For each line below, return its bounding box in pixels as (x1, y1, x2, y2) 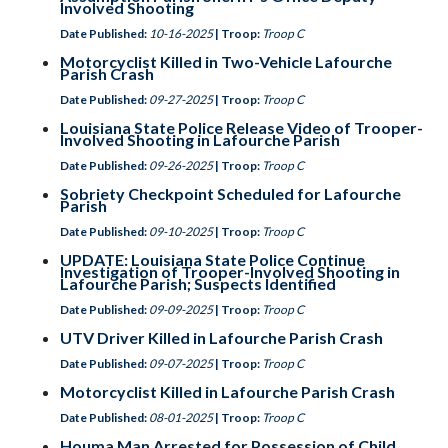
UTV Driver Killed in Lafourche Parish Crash (60, 328, 383, 347)
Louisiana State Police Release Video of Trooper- (60, 118, 423, 137)
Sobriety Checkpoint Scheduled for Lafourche (60, 184, 401, 203)
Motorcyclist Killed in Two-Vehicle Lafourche (60, 52, 392, 71)
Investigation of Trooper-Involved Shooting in (60, 262, 400, 281)
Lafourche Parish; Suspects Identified (60, 274, 336, 293)
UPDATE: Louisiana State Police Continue (60, 250, 365, 269)
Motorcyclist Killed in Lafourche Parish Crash (60, 382, 395, 401)
